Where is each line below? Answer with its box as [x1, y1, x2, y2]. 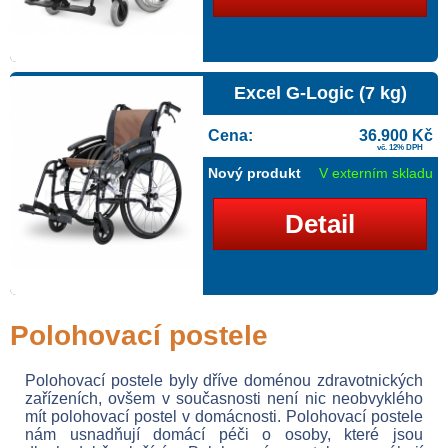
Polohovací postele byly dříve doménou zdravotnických [25, 372, 423, 389]
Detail [285, 209, 356, 239]
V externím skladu [319, 165, 433, 181]
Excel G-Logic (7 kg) [233, 83, 407, 103]
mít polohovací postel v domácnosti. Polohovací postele [25, 408, 423, 425]
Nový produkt [207, 165, 301, 181]
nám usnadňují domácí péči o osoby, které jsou [25, 426, 423, 443]
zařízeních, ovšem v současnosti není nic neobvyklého [25, 390, 423, 407]
